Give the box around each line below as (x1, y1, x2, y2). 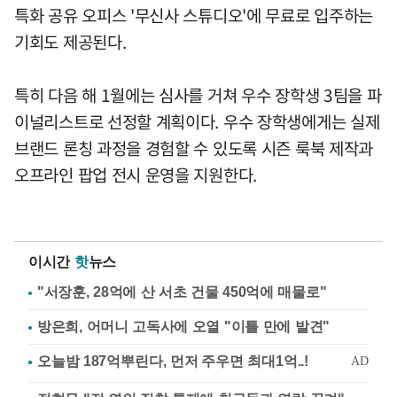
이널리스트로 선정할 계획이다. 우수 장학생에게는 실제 (14, 109, 380, 134)
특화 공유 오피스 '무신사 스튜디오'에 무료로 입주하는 (14, 3, 374, 27)
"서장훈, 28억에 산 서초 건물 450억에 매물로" (37, 284, 327, 300)
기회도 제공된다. (14, 29, 127, 54)
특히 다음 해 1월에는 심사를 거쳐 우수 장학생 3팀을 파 (14, 82, 382, 107)
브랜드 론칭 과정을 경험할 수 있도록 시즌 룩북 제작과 (14, 136, 374, 160)
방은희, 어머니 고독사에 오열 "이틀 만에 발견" (37, 319, 330, 334)
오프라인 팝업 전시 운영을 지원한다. (14, 162, 257, 187)
